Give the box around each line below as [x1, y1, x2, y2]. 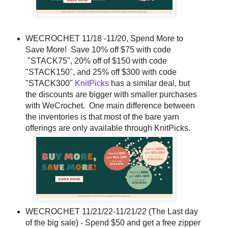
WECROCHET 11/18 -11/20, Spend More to [25, 34, 183, 43]
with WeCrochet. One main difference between [25, 101, 195, 110]
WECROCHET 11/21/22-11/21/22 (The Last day [25, 207, 198, 216]
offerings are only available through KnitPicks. [25, 123, 192, 132]
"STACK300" [25, 78, 75, 88]
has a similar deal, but [108, 78, 190, 88]
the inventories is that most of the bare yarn [25, 112, 179, 121]
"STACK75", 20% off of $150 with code [25, 56, 167, 65]
